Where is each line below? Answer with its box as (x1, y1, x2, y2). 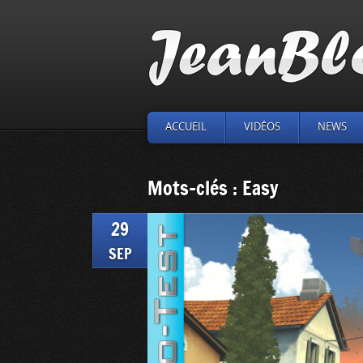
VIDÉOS (244, 121, 280, 133)
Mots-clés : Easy (147, 174, 279, 201)
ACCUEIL (165, 121, 207, 133)
